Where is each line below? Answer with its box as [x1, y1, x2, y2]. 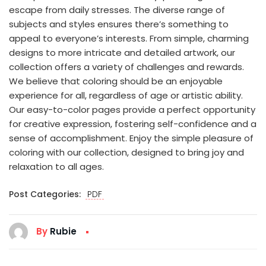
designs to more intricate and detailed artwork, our [9, 46, 235, 59]
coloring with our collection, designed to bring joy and [9, 145, 244, 159]
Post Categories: [9, 188, 85, 200]
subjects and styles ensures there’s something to [9, 17, 229, 30]
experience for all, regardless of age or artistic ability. [9, 88, 243, 102]
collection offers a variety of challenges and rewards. [9, 60, 244, 73]
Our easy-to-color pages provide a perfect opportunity [9, 103, 255, 116]
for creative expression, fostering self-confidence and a [9, 117, 256, 130]
